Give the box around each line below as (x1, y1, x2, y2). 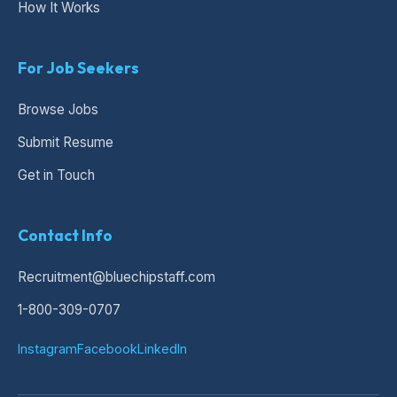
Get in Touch (18, 167, 95, 184)
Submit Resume (18, 134, 113, 152)
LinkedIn (137, 341, 187, 357)
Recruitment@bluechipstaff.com (18, 269, 215, 286)
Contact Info (18, 225, 113, 246)
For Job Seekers (18, 58, 139, 79)
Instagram (18, 341, 77, 357)
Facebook (77, 341, 137, 357)
